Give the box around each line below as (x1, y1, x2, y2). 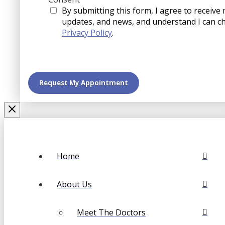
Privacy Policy (62, 27, 112, 39)
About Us (57, 179, 92, 190)
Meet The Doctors (77, 207, 146, 218)
